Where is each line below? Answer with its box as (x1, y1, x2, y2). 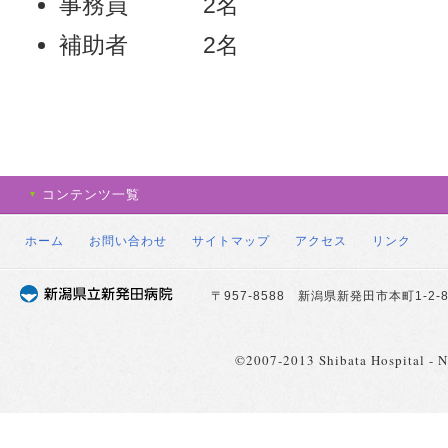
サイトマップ (192, 234, 270, 249)
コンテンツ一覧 (42, 187, 140, 203)
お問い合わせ (89, 234, 167, 249)
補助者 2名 (59, 32, 239, 59)
